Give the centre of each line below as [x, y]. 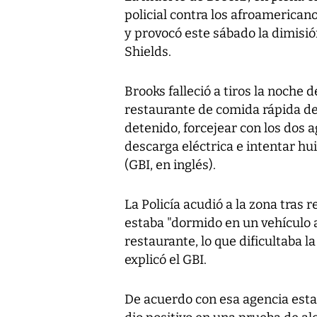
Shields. [148, 52]
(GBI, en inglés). [170, 165]
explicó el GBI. [166, 260]
